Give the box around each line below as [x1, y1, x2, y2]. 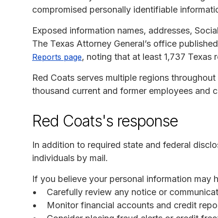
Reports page [32, 52, 82, 62]
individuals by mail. [32, 152, 108, 163]
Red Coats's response [32, 111, 178, 130]
